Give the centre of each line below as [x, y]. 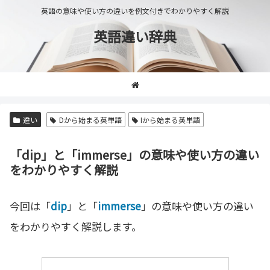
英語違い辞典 [135, 36]
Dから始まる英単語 [90, 120]
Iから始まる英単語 [171, 120]
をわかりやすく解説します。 [76, 226]
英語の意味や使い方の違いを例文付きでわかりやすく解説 [135, 11]
